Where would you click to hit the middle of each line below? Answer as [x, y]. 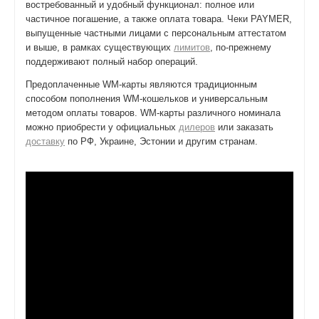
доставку [45, 141]
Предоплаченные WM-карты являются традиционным [141, 84]
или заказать [244, 127]
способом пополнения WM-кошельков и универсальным [147, 99]
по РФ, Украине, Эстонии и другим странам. [161, 141]
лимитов [192, 47]
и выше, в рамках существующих [100, 47]
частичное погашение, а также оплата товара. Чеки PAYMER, [159, 19]
